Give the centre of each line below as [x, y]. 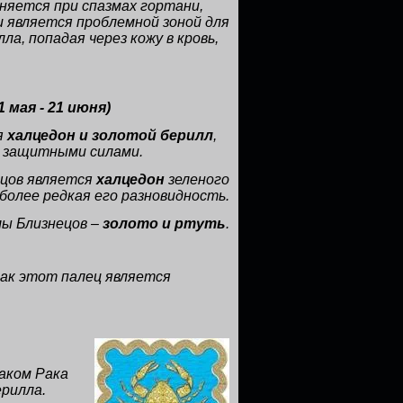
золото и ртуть [164, 224]
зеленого [199, 179]
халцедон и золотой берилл [110, 135]
